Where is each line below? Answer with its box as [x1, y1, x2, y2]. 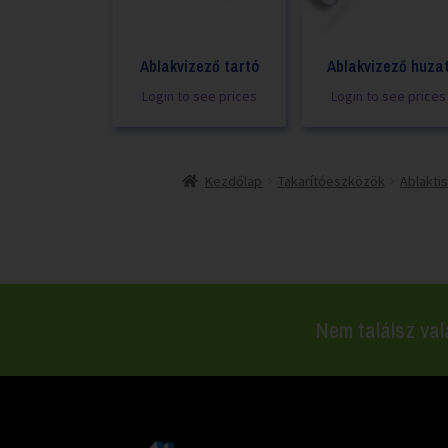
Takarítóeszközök [277, 171, 385, 190]
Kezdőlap [205, 171, 263, 190]
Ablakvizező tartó [139, 55, 259, 78]
